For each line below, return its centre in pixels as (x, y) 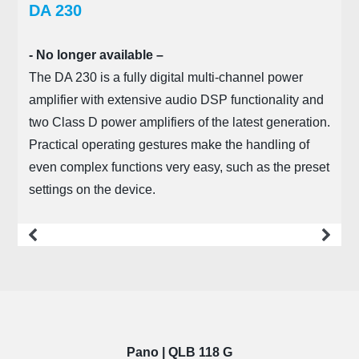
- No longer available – (96, 55)
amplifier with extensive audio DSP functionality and (176, 100)
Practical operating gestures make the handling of (169, 145)
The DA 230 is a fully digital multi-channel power (165, 78)
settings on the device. (92, 190)
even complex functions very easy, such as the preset (179, 167)
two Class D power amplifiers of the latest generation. (179, 123)
